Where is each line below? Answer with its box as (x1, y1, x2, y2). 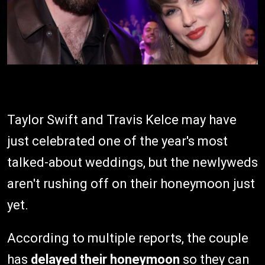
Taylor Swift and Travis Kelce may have (7, 112, 237, 127)
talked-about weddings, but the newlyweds (7, 154, 258, 170)
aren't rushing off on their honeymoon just (7, 176, 255, 191)
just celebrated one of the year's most (7, 133, 228, 148)
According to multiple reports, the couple (7, 230, 248, 245)
